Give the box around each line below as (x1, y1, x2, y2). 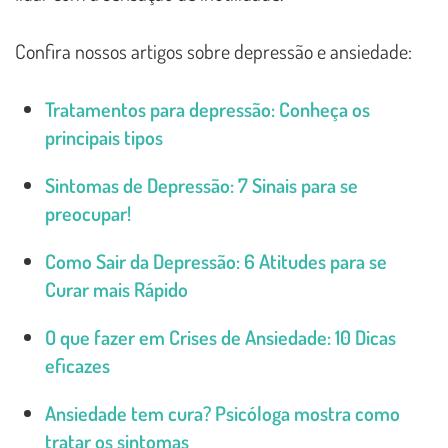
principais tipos (45, 124, 163, 151)
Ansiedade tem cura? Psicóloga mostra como (45, 400, 400, 427)
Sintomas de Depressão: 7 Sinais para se (45, 172, 358, 199)
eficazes (45, 352, 110, 379)
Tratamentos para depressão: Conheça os (45, 96, 370, 123)
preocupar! (45, 200, 131, 227)
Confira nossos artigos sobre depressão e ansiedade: (15, 38, 412, 65)
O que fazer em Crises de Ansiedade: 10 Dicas (45, 324, 396, 351)
